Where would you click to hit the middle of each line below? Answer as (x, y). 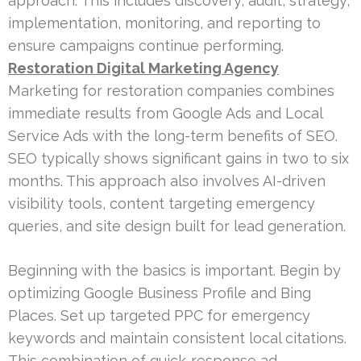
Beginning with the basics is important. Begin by (174, 270)
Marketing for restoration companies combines (171, 90)
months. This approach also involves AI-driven (167, 180)
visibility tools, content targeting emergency (162, 203)
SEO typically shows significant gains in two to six (178, 158)
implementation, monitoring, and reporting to (164, 23)
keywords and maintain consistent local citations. (177, 338)
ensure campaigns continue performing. (146, 45)
